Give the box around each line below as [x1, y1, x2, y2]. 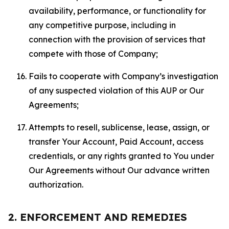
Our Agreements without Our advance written [29, 165, 210, 175]
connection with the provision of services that [29, 34, 205, 44]
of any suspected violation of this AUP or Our [29, 85, 204, 96]
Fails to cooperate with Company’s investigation [29, 71, 218, 81]
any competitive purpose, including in [29, 20, 176, 30]
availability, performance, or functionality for [29, 6, 206, 16]
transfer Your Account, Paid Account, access [29, 136, 203, 147]
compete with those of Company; [29, 49, 158, 59]
